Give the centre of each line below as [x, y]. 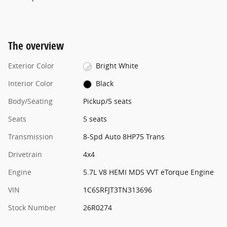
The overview [36, 46]
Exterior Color [31, 66]
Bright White [117, 66]
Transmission [31, 137]
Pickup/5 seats [107, 101]
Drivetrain [25, 155]
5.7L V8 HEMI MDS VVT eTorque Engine [148, 172]
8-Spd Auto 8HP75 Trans [124, 137]
